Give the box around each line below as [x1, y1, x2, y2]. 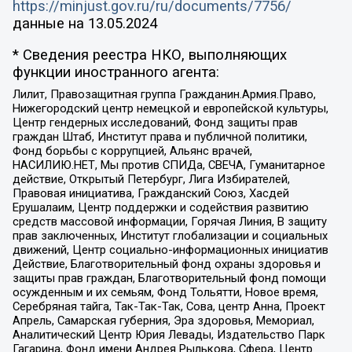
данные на [12, 14, 88, 32]
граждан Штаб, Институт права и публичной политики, [12, 129, 307, 144]
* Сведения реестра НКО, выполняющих [12, 46, 287, 64]
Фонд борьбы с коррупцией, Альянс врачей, [12, 143, 252, 158]
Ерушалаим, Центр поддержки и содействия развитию [12, 200, 309, 214]
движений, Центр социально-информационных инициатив [12, 242, 328, 257]
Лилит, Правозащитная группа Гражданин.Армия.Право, [12, 86, 316, 101]
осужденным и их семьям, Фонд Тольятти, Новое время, [12, 284, 318, 299]
